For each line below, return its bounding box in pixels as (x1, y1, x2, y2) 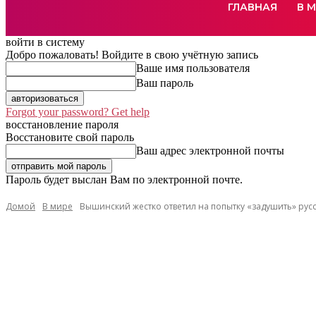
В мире (42, 200, 73, 213)
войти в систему (6, 36, 85, 49)
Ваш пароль (136, 77, 193, 90)
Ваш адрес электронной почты (136, 145, 284, 157)
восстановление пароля (6, 119, 119, 131)
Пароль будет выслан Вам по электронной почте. (6, 174, 243, 186)
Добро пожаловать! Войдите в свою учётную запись (6, 49, 258, 61)
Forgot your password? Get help (6, 106, 150, 119)
